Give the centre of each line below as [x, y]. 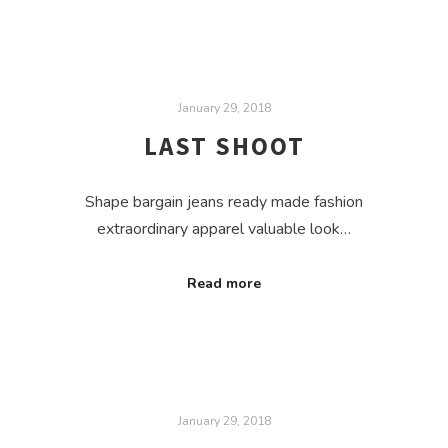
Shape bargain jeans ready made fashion [224, 201]
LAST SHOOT [224, 146]
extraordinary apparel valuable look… [224, 228]
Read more [224, 283]
